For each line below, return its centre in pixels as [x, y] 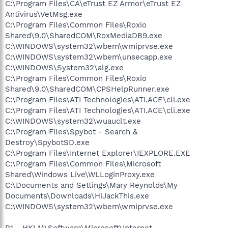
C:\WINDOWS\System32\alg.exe [64, 67]
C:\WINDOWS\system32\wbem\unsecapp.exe [89, 57]
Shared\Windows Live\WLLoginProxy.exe [80, 174]
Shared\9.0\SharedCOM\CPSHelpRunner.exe [87, 89]
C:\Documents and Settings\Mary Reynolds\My [91, 185]
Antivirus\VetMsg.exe [44, 14]
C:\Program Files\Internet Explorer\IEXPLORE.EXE [98, 153]
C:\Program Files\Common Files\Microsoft [83, 164]
